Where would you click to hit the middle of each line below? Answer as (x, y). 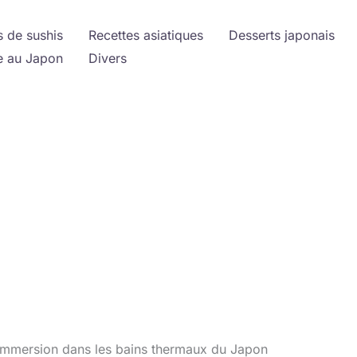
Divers (107, 58)
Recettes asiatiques (146, 35)
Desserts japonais (282, 35)
